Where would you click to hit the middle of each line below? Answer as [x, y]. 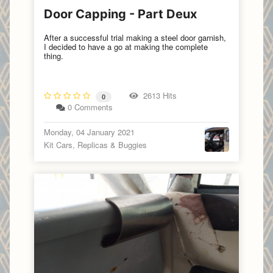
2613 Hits [158, 95]
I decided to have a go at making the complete [126, 47]
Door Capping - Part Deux [120, 14]
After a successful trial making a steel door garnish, [135, 38]
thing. [54, 56]
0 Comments [90, 107]
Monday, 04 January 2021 [89, 132]
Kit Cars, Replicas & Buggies [95, 144]
